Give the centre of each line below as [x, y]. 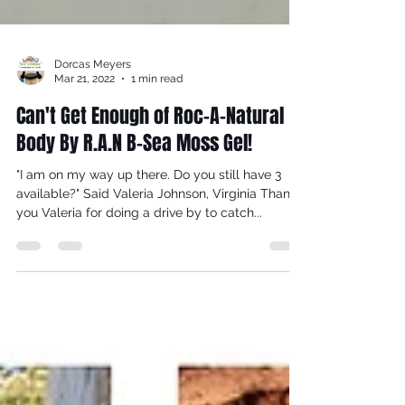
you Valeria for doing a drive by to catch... [139, 252]
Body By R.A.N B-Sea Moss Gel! [134, 182]
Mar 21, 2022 [85, 119]
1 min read [157, 119]
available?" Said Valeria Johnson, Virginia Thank [156, 233]
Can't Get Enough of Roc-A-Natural [150, 155]
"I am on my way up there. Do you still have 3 [95, 214]
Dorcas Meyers [93, 104]
